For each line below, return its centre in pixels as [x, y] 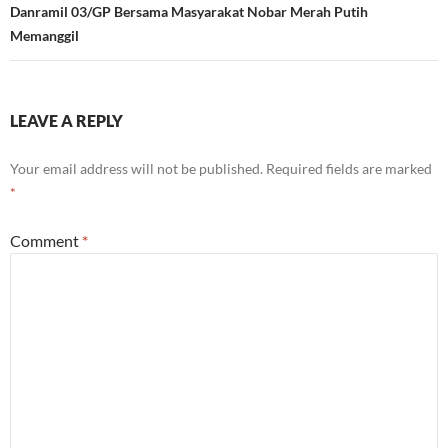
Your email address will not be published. [136, 168]
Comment [46, 240]
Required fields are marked [349, 168]
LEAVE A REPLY [66, 120]
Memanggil [46, 35]
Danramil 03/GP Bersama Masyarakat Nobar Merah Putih [189, 11]
